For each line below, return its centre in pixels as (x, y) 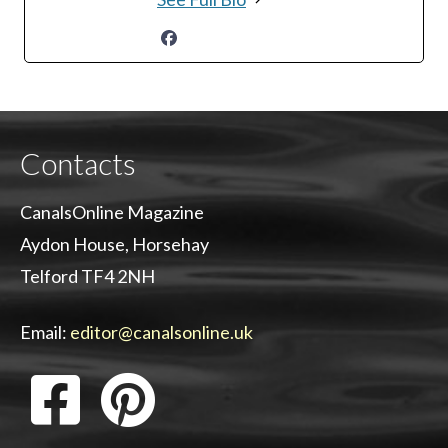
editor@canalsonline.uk (161, 332)
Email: (45, 332)
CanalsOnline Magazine (112, 212)
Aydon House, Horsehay (114, 244)
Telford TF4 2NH (87, 276)
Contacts (78, 163)
